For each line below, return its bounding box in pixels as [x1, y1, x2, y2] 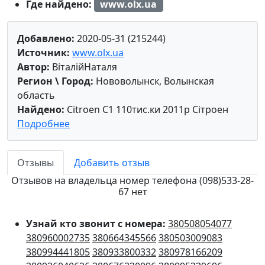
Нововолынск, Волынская [93, 75, 214, 88]
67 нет [118, 185, 147, 199]
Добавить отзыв [74, 156, 150, 170]
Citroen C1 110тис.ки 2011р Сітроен [64, 103, 228, 117]
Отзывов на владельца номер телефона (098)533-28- [11, 174, 254, 188]
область [17, 89, 55, 102]
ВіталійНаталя [50, 60, 117, 74]
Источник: [17, 46, 70, 60]
